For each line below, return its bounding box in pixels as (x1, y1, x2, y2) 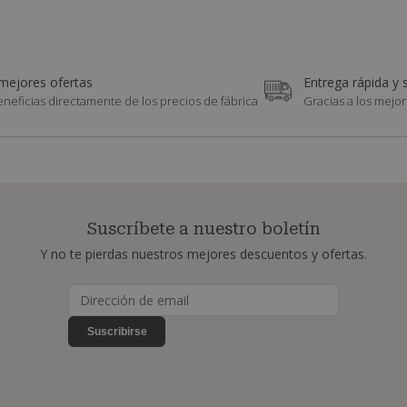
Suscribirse (86, 324, 147, 338)
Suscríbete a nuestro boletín (86, 218, 321, 238)
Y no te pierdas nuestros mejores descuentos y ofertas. (40, 244, 367, 263)
